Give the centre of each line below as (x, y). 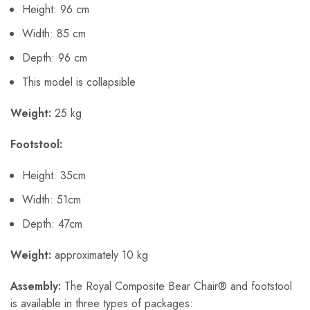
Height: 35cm (54, 176)
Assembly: (36, 286)
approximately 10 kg (100, 255)
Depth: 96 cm (55, 58)
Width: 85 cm (54, 34)
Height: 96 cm (56, 10)
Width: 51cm (52, 200)
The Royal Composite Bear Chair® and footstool (176, 286)
